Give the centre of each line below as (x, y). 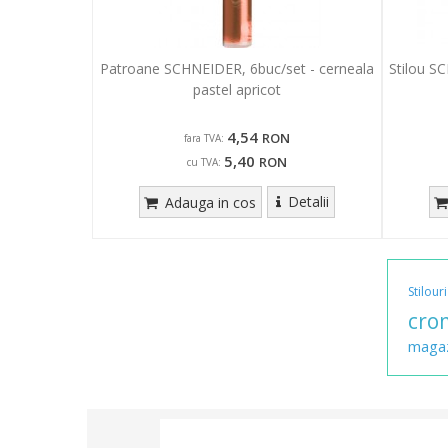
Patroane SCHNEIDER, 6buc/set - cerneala (237, 68)
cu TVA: (204, 161)
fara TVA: (204, 137)
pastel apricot (237, 89)
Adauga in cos (209, 202)
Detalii (308, 201)
